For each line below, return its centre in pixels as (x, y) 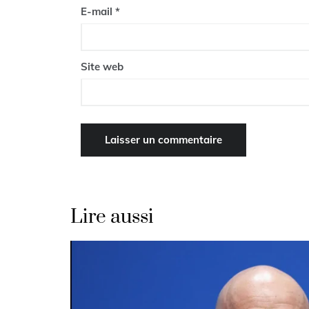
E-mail (98, 12)
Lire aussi (112, 217)
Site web (102, 67)
